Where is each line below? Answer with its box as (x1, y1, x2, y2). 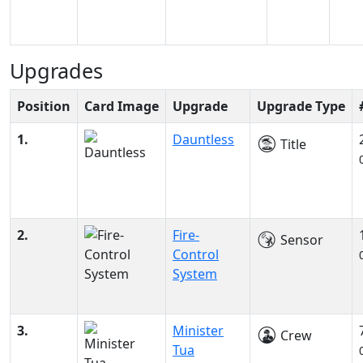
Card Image (84, 97, 159, 115)
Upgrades (10, 57, 103, 84)
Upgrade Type (257, 97, 345, 115)
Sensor (277, 231, 323, 249)
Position (17, 97, 70, 115)
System (173, 265, 217, 283)
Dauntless (173, 130, 234, 148)
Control (173, 246, 219, 263)
